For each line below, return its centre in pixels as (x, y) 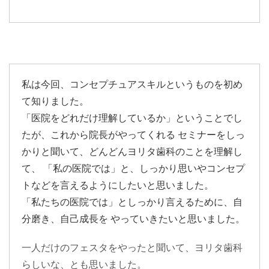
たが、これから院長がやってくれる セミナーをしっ (133, 135)
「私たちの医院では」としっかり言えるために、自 (132, 202)
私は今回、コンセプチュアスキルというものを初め (132, 84)
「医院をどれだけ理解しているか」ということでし (132, 118)
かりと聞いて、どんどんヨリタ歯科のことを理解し (132, 152)
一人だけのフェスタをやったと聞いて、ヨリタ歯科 (132, 248)
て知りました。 (55, 101)
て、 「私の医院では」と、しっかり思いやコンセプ (133, 168)
